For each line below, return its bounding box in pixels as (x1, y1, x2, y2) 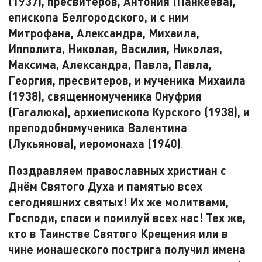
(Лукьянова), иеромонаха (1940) (8, 136, 181, 150)
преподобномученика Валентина (8, 120, 188, 135)
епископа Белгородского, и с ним (8, 9, 189, 24)
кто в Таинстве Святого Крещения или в (8, 226, 229, 241)
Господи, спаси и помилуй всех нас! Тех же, (8, 211, 246, 225)
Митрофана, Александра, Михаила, (8, 25, 200, 40)
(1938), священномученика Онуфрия (8, 88, 202, 103)
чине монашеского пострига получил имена (8, 242, 246, 257)
